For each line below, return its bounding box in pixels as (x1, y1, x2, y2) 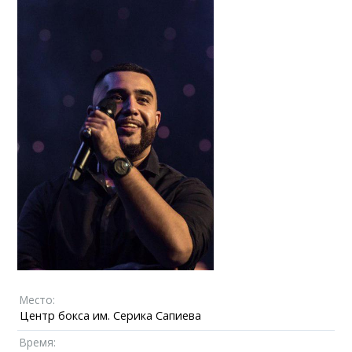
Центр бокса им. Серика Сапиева (20, 307, 202, 323)
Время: (20, 334, 57, 350)
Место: (20, 291, 56, 307)
